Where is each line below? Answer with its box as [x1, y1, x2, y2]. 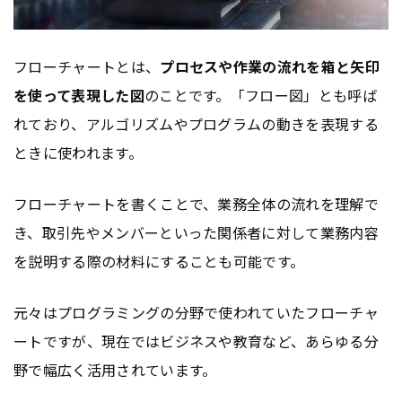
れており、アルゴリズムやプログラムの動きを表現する [13, 112, 380, 135]
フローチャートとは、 [13, 55, 161, 77]
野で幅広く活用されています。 [13, 358, 217, 380]
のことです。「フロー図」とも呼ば [144, 83, 378, 106]
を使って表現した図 [13, 83, 144, 106]
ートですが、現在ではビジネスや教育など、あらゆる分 [13, 329, 379, 352]
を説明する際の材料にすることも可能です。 [13, 249, 305, 272]
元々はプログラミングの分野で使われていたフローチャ [13, 301, 380, 323]
